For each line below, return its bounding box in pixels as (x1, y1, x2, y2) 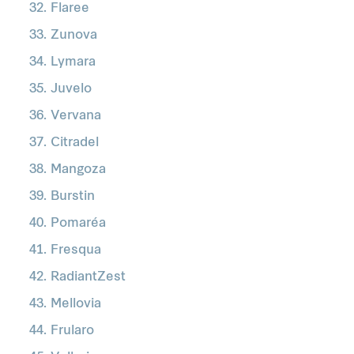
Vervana (51, 110, 101, 122)
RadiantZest (51, 271, 126, 284)
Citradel (51, 137, 99, 149)
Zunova (51, 29, 97, 42)
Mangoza (51, 164, 106, 176)
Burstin (51, 190, 95, 203)
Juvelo (51, 83, 92, 96)
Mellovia (51, 298, 101, 311)
